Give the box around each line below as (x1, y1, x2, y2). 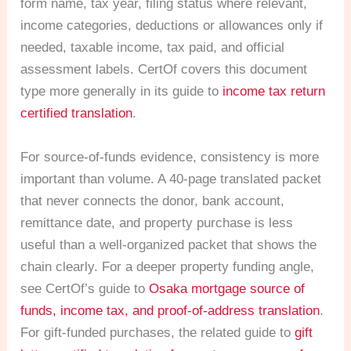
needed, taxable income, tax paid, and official (20, 40, 285, 56)
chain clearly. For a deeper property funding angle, (20, 259, 315, 274)
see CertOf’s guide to (20, 280, 150, 296)
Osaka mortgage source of (149, 280, 306, 296)
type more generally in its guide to (20, 84, 223, 100)
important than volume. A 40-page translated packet (20, 171, 322, 186)
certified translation (20, 106, 133, 121)
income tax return (223, 84, 326, 100)
